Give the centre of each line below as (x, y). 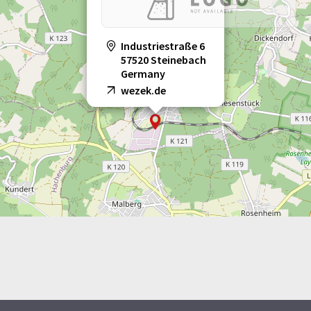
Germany (143, 74)
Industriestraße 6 (163, 46)
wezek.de (143, 91)
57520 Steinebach (163, 60)
